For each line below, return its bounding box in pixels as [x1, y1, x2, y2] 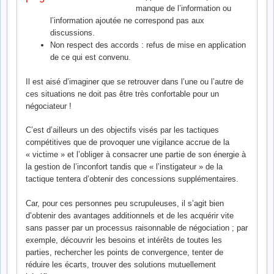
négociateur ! [26, 101, 72, 111]
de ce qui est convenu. [50, 53, 131, 62]
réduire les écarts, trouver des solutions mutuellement [26, 259, 216, 269]
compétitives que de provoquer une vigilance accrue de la [26, 138, 229, 147]
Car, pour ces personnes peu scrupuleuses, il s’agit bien [26, 198, 224, 208]
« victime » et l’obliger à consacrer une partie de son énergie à [26, 150, 246, 160]
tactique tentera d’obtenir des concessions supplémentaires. [26, 174, 239, 184]
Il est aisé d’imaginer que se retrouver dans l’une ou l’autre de [26, 76, 243, 86]
